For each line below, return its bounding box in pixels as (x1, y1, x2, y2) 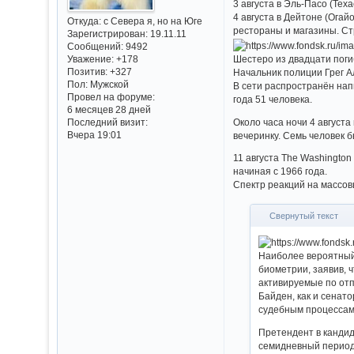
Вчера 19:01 (66, 130, 122, 141)
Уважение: (66, 54, 114, 65)
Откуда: (66, 16, 101, 27)
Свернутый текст (269, 211, 339, 221)
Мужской (87, 79, 129, 90)
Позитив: (66, 66, 107, 77)
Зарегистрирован (66, 28, 145, 40)
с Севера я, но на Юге (100, 16, 202, 27)
